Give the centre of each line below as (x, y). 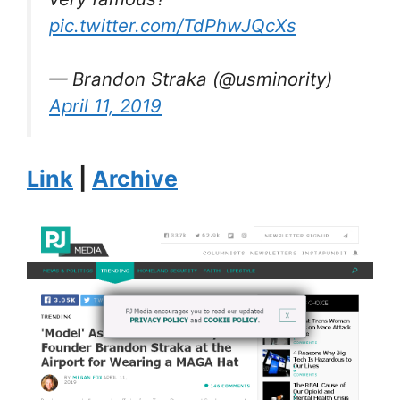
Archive (135, 178)
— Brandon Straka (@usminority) (191, 79)
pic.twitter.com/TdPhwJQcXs (173, 25)
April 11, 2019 (105, 106)
